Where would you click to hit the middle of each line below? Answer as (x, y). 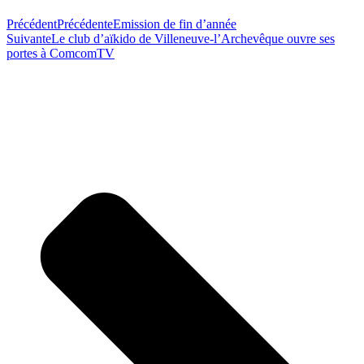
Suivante (29, 39)
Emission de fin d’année (175, 24)
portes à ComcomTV (61, 54)
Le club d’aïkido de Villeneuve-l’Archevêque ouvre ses (193, 39)
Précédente (85, 24)
